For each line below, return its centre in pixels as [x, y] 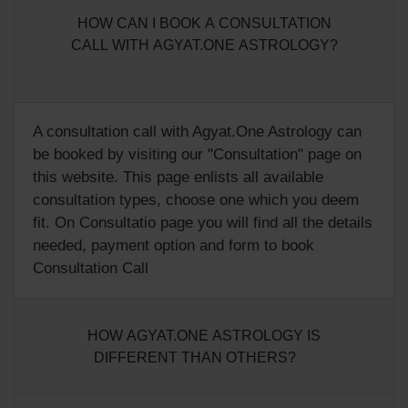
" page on [330, 154]
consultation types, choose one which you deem [196, 199]
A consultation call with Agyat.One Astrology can [197, 131]
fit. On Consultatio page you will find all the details [203, 222]
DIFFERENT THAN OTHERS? [197, 357]
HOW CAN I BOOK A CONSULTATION [204, 23]
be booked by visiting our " [123, 154]
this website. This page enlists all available [178, 177]
